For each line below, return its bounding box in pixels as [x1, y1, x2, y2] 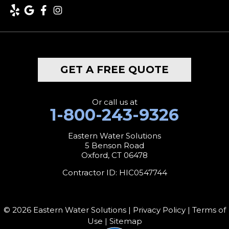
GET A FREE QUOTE [60, 63, 169, 76]
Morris [10, 119, 38, 129]
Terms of [192, 204, 226, 215]
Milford [10, 71, 41, 81]
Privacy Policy [132, 204, 186, 215]
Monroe [10, 95, 44, 105]
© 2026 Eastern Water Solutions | [3, 204, 133, 215]
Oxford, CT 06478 [81, 150, 148, 160]
